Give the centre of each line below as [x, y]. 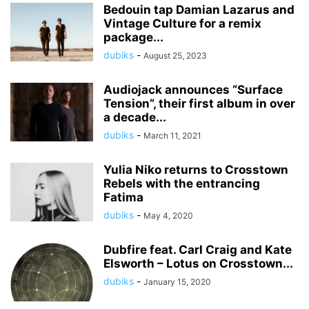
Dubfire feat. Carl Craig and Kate [198, 250]
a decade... [135, 117]
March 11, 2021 [172, 136]
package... [133, 37]
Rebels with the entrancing [182, 183]
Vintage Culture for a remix [182, 23]
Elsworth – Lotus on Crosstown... [198, 263]
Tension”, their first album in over [199, 103]
